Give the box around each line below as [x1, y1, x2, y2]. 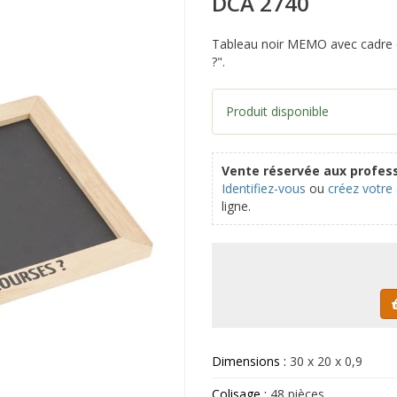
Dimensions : [212, 353, 290, 370]
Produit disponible [226, 103, 329, 121]
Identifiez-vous [222, 180, 306, 198]
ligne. [222, 198, 251, 215]
